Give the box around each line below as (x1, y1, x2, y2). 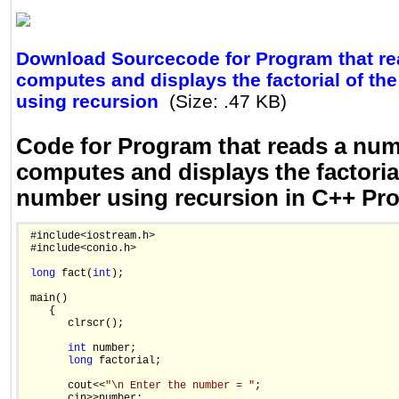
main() (24, 292, 68, 305)
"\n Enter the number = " (105, 379, 255, 393)
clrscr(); (24, 317, 124, 330)
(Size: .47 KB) (169, 91, 287, 112)
